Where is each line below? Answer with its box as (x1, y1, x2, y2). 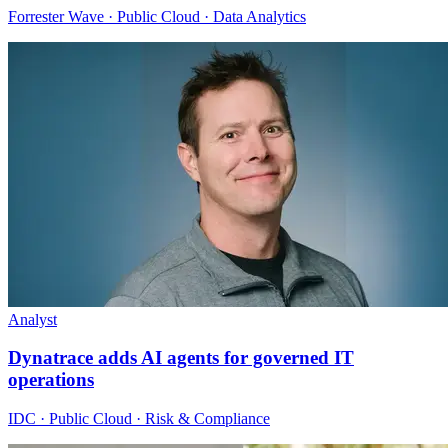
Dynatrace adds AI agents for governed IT (8, 347, 354, 369)
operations (8, 369, 94, 391)
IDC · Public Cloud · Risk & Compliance (8, 410, 270, 428)
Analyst (8, 310, 57, 328)
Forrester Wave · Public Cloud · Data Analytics (8, 7, 306, 25)
